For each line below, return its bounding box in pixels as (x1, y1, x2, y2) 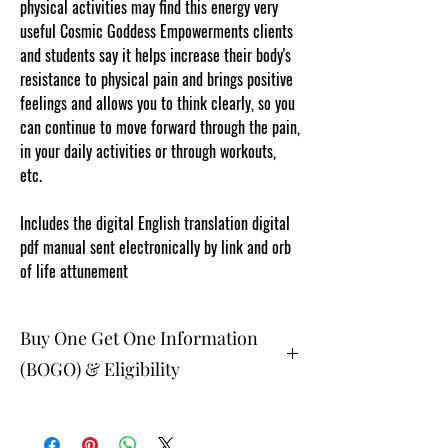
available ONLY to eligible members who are (20, 420, 276, 436)
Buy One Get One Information (20, 326, 258, 350)
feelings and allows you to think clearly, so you (20, 91, 295, 115)
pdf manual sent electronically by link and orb (20, 235, 291, 259)
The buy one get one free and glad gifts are (20, 402, 274, 418)
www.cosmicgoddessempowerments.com (42, 163, 282, 187)
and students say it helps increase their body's (20, 43, 291, 67)
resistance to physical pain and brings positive (20, 67, 293, 91)
